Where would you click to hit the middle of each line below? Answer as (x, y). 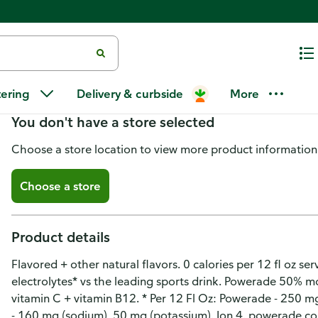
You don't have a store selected (113, 122)
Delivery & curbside (130, 94)
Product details (61, 237)
